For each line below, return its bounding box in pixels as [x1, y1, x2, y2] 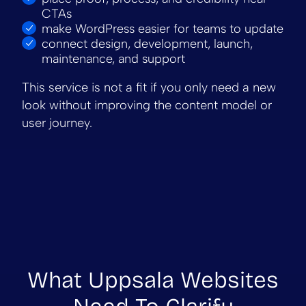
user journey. [22, 115, 92, 130]
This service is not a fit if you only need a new [22, 79, 276, 95]
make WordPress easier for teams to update [42, 20, 283, 36]
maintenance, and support [42, 51, 185, 66]
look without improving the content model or [22, 97, 272, 113]
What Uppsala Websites [27, 266, 279, 294]
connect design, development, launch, [42, 36, 253, 51]
